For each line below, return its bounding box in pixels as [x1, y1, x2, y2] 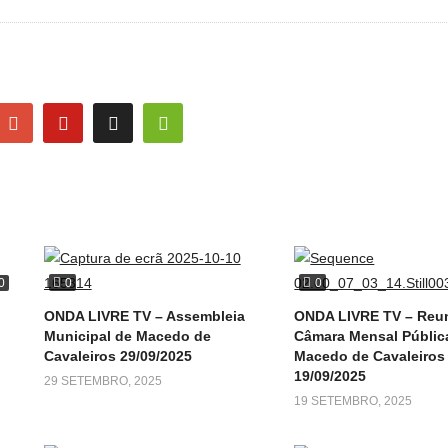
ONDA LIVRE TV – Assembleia [43, 308, 245, 325]
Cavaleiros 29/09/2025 [43, 348, 192, 365]
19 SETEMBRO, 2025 [294, 394, 413, 409]
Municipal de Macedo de [43, 328, 211, 345]
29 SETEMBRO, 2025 [43, 374, 162, 389]
